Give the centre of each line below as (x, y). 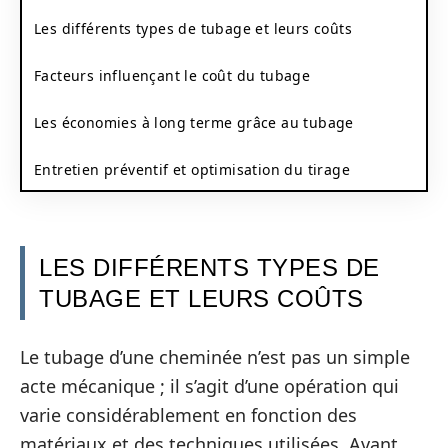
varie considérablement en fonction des (188, 414)
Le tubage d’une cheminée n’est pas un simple (215, 356)
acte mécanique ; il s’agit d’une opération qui (209, 385)
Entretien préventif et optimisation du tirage (192, 169)
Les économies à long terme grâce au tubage (194, 122)
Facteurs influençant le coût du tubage (172, 75)
